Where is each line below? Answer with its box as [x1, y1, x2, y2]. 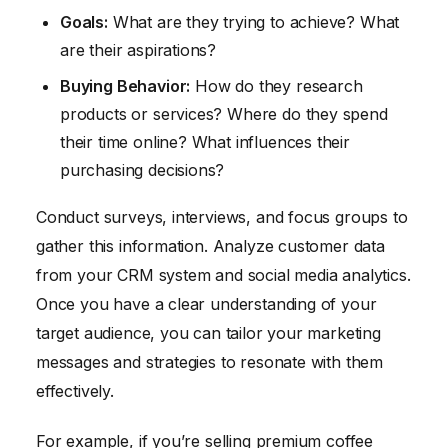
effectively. [36, 380, 114, 401]
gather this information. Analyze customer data [36, 235, 385, 256]
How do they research [190, 75, 363, 96]
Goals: [60, 11, 108, 32]
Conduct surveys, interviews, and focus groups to [36, 206, 408, 227]
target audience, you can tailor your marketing [36, 322, 381, 343]
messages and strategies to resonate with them [36, 351, 384, 372]
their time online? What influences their [60, 131, 350, 152]
